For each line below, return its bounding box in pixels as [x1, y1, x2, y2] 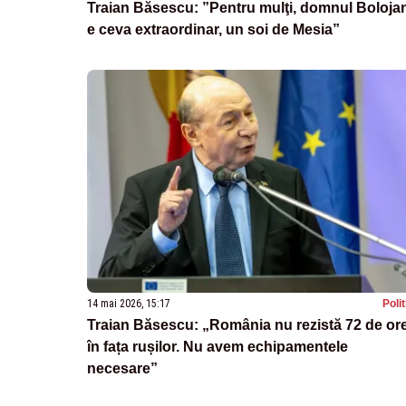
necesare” [87, 360, 158, 376]
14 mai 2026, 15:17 [87, 296, 170, 310]
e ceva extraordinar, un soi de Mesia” [87, 21, 340, 37]
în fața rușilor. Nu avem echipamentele [87, 338, 348, 354]
